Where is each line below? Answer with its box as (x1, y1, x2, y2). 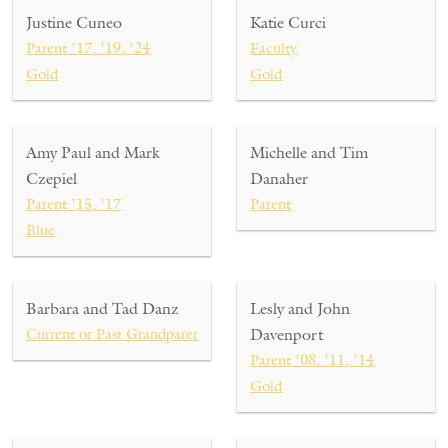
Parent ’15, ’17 (26, 194, 121, 214)
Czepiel (26, 168, 77, 189)
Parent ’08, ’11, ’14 (250, 350, 375, 370)
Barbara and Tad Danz (26, 298, 179, 319)
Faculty (250, 38, 298, 58)
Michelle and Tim (250, 142, 369, 163)
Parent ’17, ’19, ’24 (26, 38, 150, 58)
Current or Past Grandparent (26, 324, 206, 344)
